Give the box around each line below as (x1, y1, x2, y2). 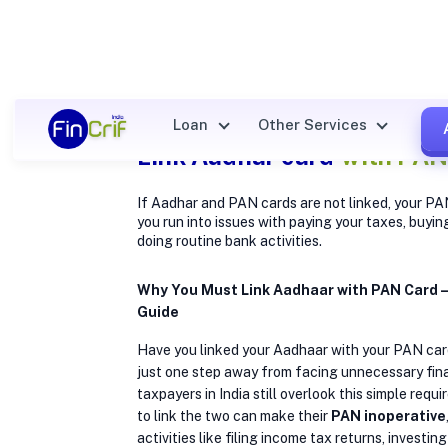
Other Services (257, 116, 371, 134)
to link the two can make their (137, 407, 331, 424)
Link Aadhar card (137, 141, 335, 170)
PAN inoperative (331, 407, 446, 424)
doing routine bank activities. (137, 232, 322, 249)
